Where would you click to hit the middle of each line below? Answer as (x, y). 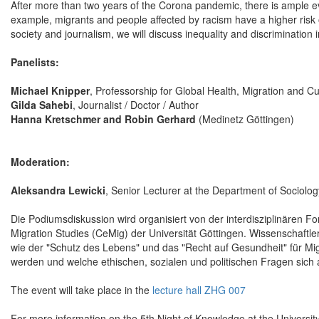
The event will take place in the (82, 290)
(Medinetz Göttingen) (245, 119)
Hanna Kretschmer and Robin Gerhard (103, 119)
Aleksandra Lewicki (58, 190)
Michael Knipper (50, 91)
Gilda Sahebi (42, 105)
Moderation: (40, 162)
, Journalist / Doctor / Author (136, 105)
